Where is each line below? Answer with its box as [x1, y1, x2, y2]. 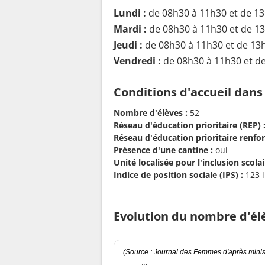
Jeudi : [114, 38, 143, 52]
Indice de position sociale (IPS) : [114, 169, 243, 180]
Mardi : [114, 22, 147, 36]
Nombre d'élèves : [114, 106, 188, 118]
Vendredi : [114, 54, 161, 68]
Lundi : [114, 7, 146, 20]
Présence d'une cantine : [114, 144, 213, 156]
